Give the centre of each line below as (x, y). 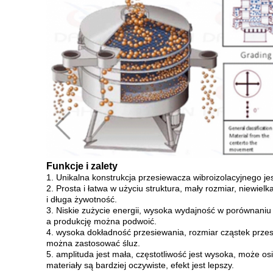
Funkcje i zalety (82, 166)
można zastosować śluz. (93, 243)
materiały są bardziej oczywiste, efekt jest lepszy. (140, 265)
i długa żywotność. (82, 199)
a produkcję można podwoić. (101, 221)
